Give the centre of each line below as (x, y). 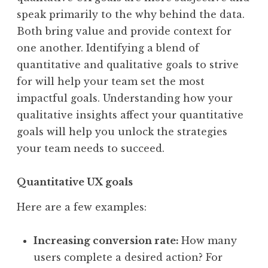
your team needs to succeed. (94, 149)
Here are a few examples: (83, 207)
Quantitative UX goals (76, 182)
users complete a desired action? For (128, 258)
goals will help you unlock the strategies (122, 132)
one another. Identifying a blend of (108, 48)
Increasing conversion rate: (107, 241)
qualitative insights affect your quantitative (130, 115)
